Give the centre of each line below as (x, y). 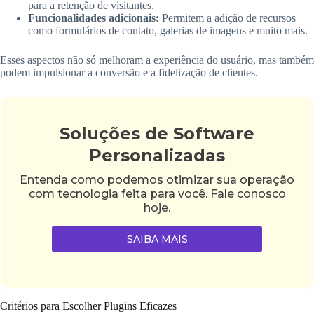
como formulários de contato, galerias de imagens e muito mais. (168, 30)
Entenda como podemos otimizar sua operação (157, 180)
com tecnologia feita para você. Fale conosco (157, 194)
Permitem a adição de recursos (227, 18)
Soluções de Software (157, 134)
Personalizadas (157, 155)
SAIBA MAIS (157, 239)
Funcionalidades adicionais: (94, 18)
